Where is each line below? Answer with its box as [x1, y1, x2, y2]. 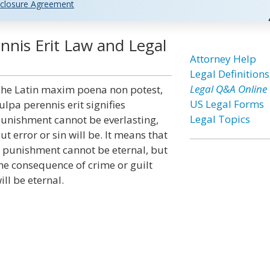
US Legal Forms [189, 97, 264, 111]
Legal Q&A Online [189, 82, 267, 96]
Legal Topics [189, 112, 250, 126]
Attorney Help [189, 52, 256, 66]
